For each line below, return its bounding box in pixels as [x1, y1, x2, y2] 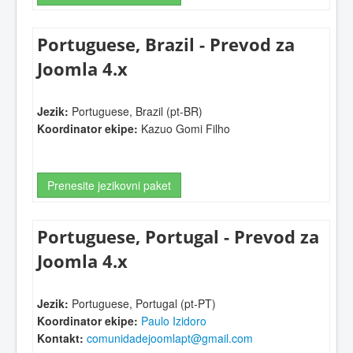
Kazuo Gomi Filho [138, 121, 230, 137]
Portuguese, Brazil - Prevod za [37, 32, 295, 57]
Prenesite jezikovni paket [47, 176, 171, 193]
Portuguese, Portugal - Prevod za [37, 224, 319, 249]
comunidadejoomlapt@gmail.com [87, 330, 253, 347]
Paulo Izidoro [141, 313, 206, 329]
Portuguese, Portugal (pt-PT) [69, 295, 216, 312]
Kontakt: [37, 330, 84, 347]
